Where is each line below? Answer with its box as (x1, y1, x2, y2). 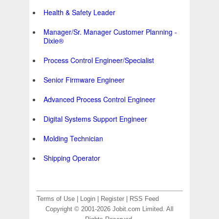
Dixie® (44, 36, 64, 46)
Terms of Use (37, 196, 75, 203)
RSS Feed (130, 196, 159, 203)
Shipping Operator (44, 153, 100, 163)
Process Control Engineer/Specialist (44, 55, 154, 66)
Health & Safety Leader (44, 7, 115, 18)
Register (101, 196, 124, 203)
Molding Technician (44, 133, 103, 144)
